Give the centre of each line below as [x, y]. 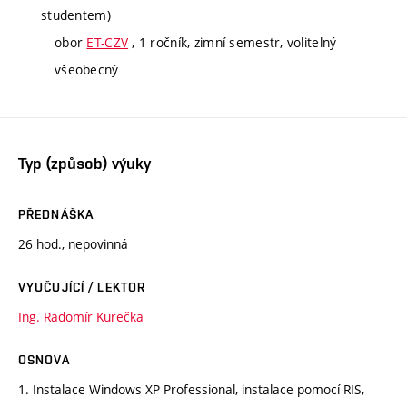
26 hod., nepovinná [73, 244]
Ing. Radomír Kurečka [81, 317]
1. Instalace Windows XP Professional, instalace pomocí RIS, [191, 390]
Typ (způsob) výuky [84, 164]
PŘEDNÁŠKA [56, 215]
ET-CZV [108, 42]
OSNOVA [44, 360]
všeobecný [87, 69]
